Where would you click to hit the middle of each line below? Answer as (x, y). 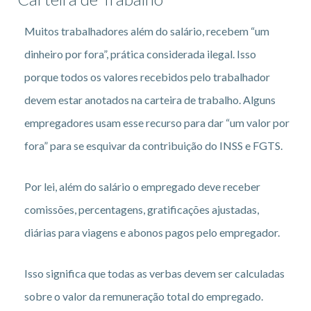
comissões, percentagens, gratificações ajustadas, (142, 209)
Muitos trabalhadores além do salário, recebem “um (147, 31)
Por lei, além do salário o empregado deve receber (142, 186)
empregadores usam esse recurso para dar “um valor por (157, 122)
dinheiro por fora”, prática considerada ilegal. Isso (140, 53)
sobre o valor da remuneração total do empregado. (144, 296)
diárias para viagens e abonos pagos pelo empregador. (152, 232)
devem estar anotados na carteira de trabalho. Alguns (150, 99)
